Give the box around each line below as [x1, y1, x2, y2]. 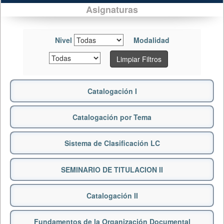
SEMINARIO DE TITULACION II [61, 164, 163, 175]
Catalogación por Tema [72, 112, 151, 122]
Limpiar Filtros [116, 54, 161, 64]
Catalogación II [86, 190, 138, 201]
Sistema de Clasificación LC [64, 138, 160, 148]
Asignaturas [86, 3, 138, 16]
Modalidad [133, 35, 169, 45]
